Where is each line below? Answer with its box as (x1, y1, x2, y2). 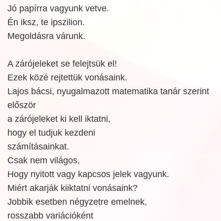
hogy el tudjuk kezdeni (7, 128, 95, 138)
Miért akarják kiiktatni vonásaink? (7, 183, 138, 193)
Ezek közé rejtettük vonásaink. (7, 73, 127, 82)
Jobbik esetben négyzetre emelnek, (7, 197, 147, 207)
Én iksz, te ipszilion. (7, 17, 85, 27)
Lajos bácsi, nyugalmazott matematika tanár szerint (7, 86, 209, 96)
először (7, 100, 36, 110)
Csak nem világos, (7, 155, 80, 165)
